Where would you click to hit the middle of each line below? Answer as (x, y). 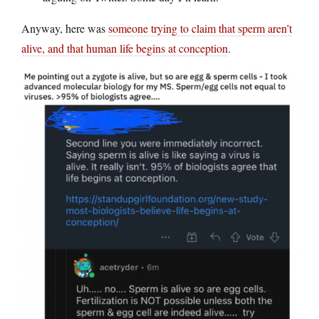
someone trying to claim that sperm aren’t (200, 28)
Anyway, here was (65, 28)
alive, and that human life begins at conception (125, 48)
